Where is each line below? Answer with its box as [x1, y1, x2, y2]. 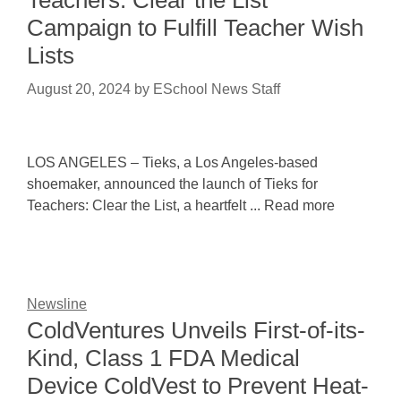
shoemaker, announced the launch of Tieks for [27, 176, 318, 192]
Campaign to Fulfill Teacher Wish [27, 14, 363, 41]
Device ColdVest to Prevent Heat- [27, 372, 369, 399]
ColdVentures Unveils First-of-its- [27, 317, 365, 344]
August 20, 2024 [27, 81, 131, 97]
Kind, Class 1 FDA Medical [27, 345, 300, 371]
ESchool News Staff [153, 81, 280, 97]
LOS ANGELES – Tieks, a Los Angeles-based [27, 155, 318, 170]
